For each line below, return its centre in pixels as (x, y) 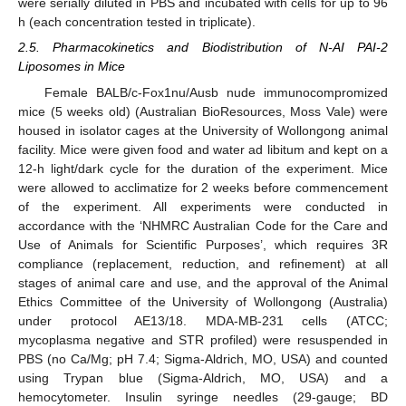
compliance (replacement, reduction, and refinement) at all (203, 263)
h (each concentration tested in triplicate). (137, 22)
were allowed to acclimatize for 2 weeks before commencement (203, 187)
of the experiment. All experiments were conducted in (203, 206)
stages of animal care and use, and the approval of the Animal (203, 282)
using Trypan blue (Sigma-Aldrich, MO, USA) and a (203, 377)
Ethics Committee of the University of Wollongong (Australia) (203, 301)
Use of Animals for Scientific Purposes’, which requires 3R (203, 244)
